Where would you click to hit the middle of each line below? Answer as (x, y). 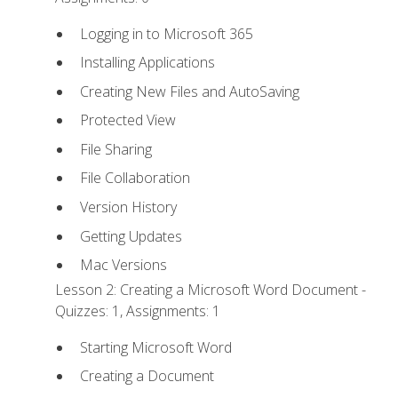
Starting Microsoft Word (155, 347)
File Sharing (115, 149)
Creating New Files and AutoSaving (189, 91)
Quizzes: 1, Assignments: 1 (138, 311)
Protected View (127, 120)
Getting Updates (131, 236)
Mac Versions (123, 265)
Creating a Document (147, 376)
